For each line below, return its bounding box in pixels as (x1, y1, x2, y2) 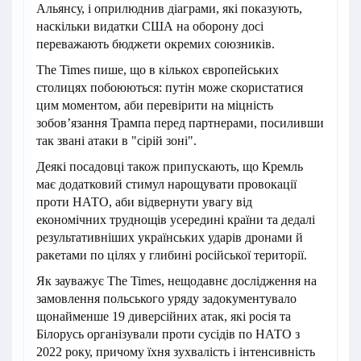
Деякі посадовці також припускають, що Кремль (36, 159, 303, 173)
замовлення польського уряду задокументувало (36, 291, 297, 305)
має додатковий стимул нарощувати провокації (36, 176, 297, 191)
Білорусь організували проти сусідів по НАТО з (36, 326, 300, 341)
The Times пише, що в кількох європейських (36, 62, 279, 77)
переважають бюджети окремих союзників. (36, 36, 275, 51)
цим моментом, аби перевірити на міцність (36, 98, 273, 112)
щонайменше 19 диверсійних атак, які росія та (36, 309, 291, 323)
